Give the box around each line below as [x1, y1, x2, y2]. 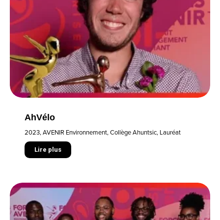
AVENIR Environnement [43, 127, 107, 137]
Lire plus [34, 145, 61, 153]
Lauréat [160, 127, 181, 137]
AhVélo [25, 112, 55, 122]
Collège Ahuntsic [110, 127, 157, 137]
